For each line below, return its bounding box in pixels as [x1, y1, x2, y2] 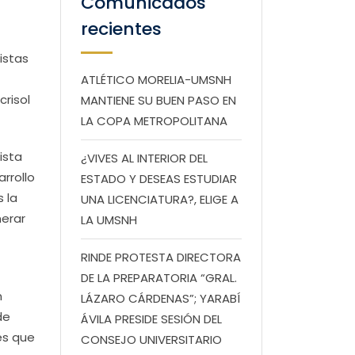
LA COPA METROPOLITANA [81, 113, 227, 129]
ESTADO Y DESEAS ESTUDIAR [81, 170, 237, 187]
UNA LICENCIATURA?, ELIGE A [81, 191, 239, 208]
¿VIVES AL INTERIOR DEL [81, 150, 208, 166]
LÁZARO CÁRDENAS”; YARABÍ [81, 290, 240, 307]
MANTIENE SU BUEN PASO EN [81, 92, 236, 109]
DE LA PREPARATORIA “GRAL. [81, 269, 237, 286]
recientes [81, 17, 162, 41]
